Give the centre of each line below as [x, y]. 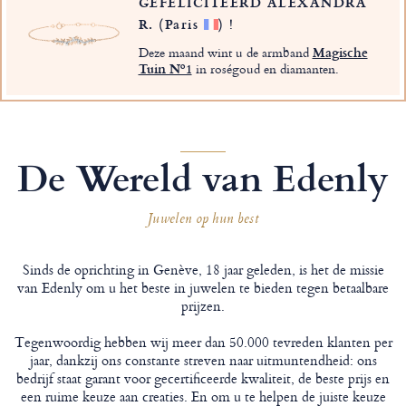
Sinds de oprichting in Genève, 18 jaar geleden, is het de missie [203, 269]
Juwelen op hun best [203, 220]
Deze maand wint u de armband [225, 52]
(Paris [181, 24]
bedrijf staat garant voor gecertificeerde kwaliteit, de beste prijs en [203, 378]
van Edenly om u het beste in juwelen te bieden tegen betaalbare [203, 287]
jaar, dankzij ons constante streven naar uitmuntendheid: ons [203, 360]
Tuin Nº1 [165, 68]
